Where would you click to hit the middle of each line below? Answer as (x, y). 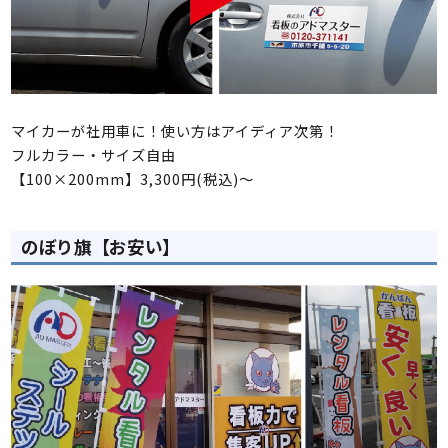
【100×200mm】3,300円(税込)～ (133, 179)
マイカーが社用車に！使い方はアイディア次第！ (175, 131)
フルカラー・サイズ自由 (94, 155)
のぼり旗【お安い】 (101, 247)
